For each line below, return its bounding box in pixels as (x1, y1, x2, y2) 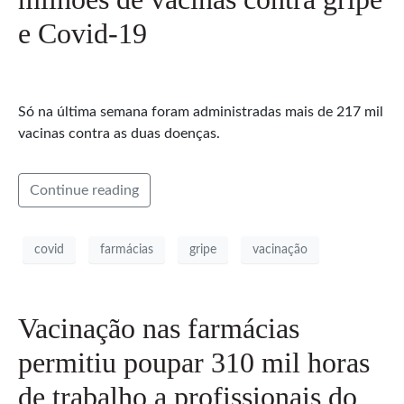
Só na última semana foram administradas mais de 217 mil (18, 105, 383, 120)
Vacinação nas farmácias (18, 312, 299, 345)
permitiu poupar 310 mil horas (18, 346, 370, 380)
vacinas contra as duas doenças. (18, 126, 220, 142)
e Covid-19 (18, 17, 147, 50)
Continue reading (30, 183, 139, 198)
